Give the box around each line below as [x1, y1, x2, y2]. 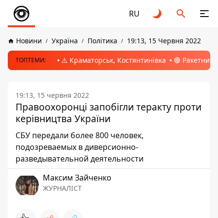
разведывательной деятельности [16, 153, 144, 164]
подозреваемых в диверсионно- [16, 142, 138, 152]
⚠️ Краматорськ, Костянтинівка [61, 55, 166, 65]
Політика [88, 36, 117, 45]
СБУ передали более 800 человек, [16, 130, 144, 141]
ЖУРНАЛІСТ [43, 183, 82, 193]
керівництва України [16, 112, 110, 125]
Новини [16, 36, 42, 45]
